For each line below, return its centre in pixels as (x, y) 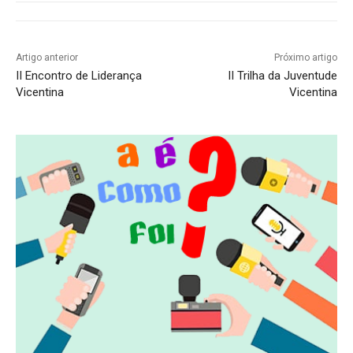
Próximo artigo (305, 57)
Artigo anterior (47, 57)
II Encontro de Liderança (79, 75)
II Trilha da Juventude (282, 75)
